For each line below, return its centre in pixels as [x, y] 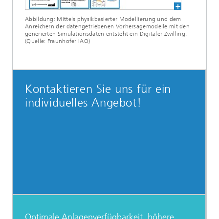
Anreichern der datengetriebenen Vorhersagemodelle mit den [108, 27]
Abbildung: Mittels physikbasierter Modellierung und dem [103, 19]
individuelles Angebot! [83, 103]
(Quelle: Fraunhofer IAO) [58, 41]
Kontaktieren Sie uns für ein [98, 89]
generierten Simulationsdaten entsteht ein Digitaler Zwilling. [106, 34]
